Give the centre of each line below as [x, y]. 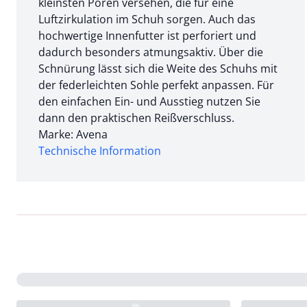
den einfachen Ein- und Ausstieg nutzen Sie [149, 101]
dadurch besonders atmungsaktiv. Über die [151, 52]
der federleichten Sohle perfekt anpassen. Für [156, 85]
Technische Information [100, 150]
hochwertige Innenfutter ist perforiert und [147, 35]
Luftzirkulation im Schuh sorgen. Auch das [147, 19]
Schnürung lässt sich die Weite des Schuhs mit [158, 68]
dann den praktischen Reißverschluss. [136, 118]
